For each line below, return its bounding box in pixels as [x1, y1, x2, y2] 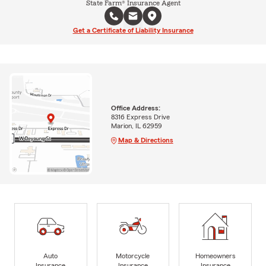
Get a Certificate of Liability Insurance [72, 26, 194, 34]
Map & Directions [118, 136, 173, 144]
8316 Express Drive [110, 113, 170, 121]
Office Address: [110, 104, 160, 112]
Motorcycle [116, 252, 150, 260]
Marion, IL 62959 [110, 122, 162, 129]
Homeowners [195, 252, 236, 260]
